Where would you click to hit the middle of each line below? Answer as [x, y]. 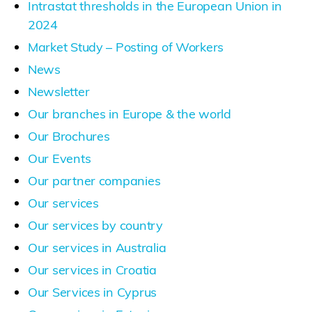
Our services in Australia [97, 247]
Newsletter [59, 91]
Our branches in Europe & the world [130, 114]
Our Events [60, 158]
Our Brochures [69, 136]
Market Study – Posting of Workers [126, 47]
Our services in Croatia [92, 270]
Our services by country [95, 225]
